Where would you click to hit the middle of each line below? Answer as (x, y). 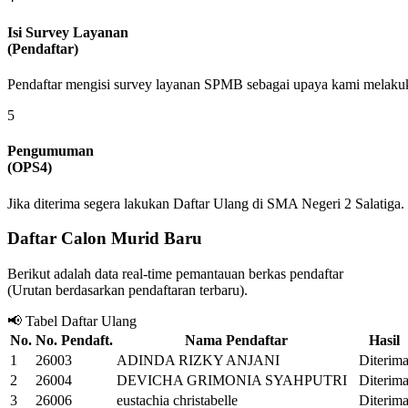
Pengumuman (51, 151)
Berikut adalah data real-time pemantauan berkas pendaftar (175, 274)
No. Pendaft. (74, 341)
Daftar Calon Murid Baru (105, 239)
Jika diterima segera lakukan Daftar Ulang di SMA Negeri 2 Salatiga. (206, 203)
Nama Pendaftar (236, 341)
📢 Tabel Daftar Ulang (72, 321)
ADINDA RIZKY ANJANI (198, 361)
